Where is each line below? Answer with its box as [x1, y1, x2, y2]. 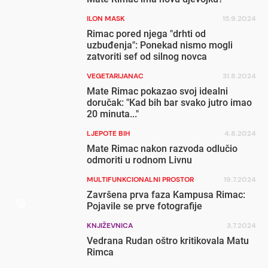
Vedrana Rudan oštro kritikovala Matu [87, 235, 249, 246]
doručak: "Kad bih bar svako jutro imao [87, 97, 252, 108]
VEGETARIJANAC [87, 71, 144, 81]
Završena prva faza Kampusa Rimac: [87, 189, 246, 200]
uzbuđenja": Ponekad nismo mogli [87, 39, 233, 51]
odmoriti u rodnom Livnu [87, 154, 193, 166]
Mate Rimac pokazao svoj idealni [87, 86, 229, 97]
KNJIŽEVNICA [87, 221, 133, 230]
